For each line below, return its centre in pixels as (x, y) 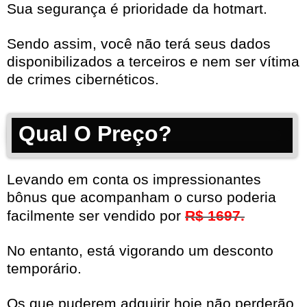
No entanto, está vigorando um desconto (140, 251)
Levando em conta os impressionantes (134, 180)
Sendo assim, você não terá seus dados (139, 44)
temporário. (44, 269)
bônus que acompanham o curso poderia (142, 197)
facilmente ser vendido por (96, 216)
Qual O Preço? (95, 134)
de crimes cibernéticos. (83, 79)
